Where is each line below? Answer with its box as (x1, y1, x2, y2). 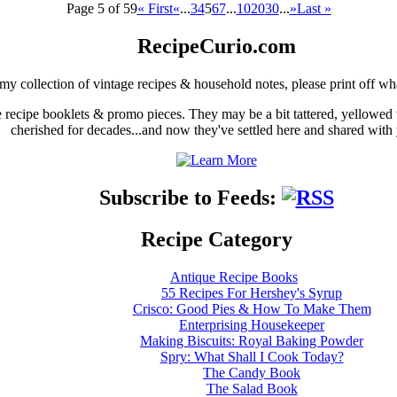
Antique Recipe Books (170, 269, 298, 284)
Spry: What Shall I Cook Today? (160, 348, 344, 364)
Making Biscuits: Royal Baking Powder (140, 332, 363, 348)
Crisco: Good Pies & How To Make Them (132, 300, 371, 316)
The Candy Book (203, 364, 300, 380)
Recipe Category (140, 227, 292, 251)
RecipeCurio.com (136, 34, 296, 58)
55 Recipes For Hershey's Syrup (161, 284, 342, 300)
